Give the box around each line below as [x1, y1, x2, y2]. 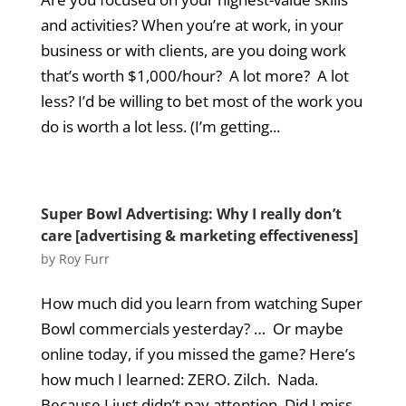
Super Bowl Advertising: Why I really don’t [40, 204, 342, 224]
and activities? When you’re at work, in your [40, 14, 343, 35]
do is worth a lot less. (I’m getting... [40, 116, 280, 137]
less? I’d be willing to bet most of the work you [40, 91, 362, 111]
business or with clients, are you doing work [40, 40, 346, 61]
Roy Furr [58, 250, 110, 267]
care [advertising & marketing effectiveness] [40, 226, 358, 246]
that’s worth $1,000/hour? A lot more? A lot [40, 65, 349, 86]
